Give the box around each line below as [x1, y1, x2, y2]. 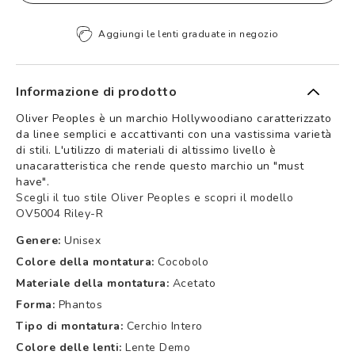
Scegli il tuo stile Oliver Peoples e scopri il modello [16, 189, 293, 205]
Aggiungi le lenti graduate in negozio [98, 27, 279, 40]
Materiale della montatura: [16, 275, 169, 291]
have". [16, 174, 49, 189]
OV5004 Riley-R [16, 205, 103, 221]
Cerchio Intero [126, 318, 203, 334]
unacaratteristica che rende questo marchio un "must [16, 158, 304, 174]
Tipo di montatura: [16, 318, 123, 334]
